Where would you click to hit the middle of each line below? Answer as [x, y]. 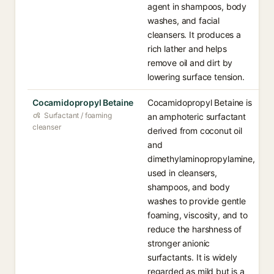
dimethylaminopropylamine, [201, 159]
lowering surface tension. [196, 77]
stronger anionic [179, 243]
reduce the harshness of [195, 229]
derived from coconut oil [195, 131]
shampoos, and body [189, 187]
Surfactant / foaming [78, 115]
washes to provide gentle [197, 201]
